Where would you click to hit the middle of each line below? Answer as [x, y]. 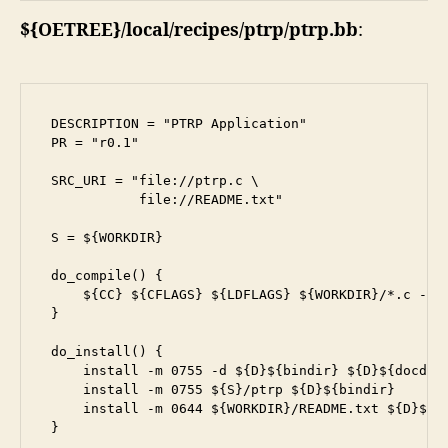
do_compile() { [107, 275]
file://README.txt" [167, 199]
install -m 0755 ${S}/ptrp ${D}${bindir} [223, 389]
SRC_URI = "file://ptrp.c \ [155, 180]
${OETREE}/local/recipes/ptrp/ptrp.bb [189, 30]
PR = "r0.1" [95, 142]
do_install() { [107, 351]
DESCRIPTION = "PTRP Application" [179, 123]
